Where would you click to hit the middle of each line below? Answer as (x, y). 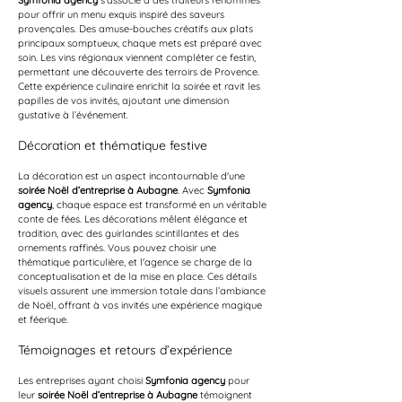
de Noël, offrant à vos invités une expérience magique (141, 305)
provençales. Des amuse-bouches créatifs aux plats (137, 29)
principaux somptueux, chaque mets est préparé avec (141, 43)
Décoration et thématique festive (113, 145)
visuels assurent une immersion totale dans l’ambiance (143, 291)
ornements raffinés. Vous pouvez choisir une (118, 248)
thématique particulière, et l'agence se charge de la (136, 262)
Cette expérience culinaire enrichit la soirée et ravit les (140, 86)
